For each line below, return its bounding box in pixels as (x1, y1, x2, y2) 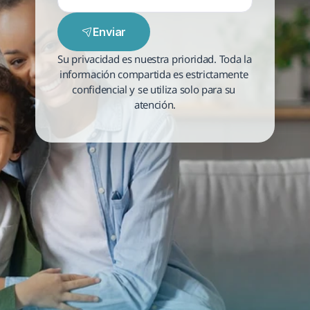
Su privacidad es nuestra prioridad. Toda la (57, 52, 252, 66)
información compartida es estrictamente (59, 67, 248, 81)
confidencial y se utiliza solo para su (72, 82, 235, 96)
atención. (134, 98, 176, 111)
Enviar (93, 25, 127, 39)
